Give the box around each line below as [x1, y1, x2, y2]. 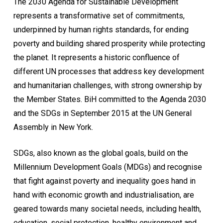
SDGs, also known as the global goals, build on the [13, 148, 188, 158]
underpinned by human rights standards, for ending [13, 24, 189, 34]
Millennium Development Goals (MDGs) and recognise [13, 162, 202, 172]
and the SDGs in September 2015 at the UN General [13, 108, 192, 118]
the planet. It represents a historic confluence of [13, 52, 180, 62]
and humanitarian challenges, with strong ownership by [13, 80, 202, 90]
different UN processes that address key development [13, 66, 204, 76]
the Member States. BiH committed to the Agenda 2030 [13, 94, 206, 104]
